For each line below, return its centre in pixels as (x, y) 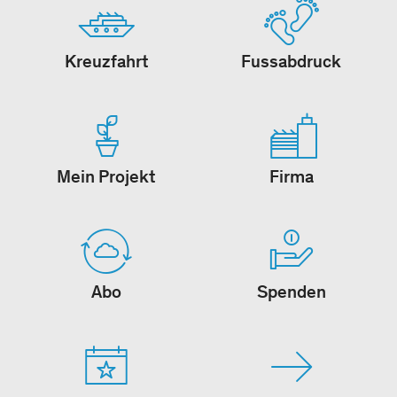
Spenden (291, 292)
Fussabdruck (291, 62)
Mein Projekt (106, 177)
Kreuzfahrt (106, 62)
